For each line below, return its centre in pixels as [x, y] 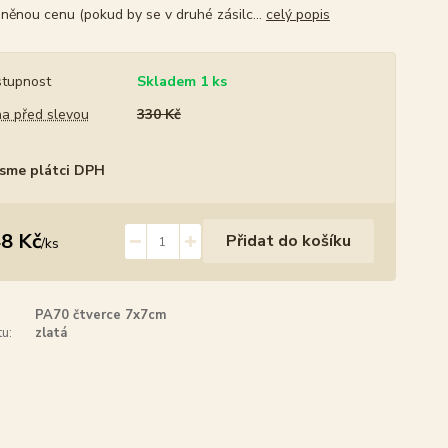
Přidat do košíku [288, 241]
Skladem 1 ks [181, 81]
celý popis [297, 14]
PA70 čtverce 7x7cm [100, 315]
